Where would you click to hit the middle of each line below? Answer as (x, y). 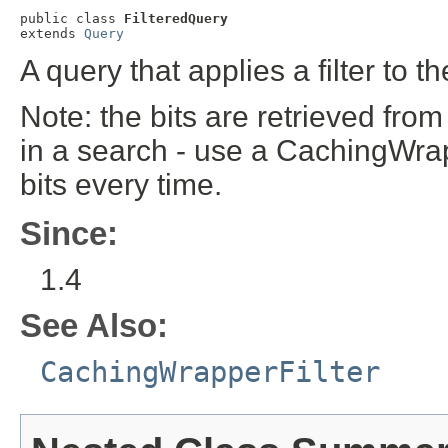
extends (52, 34)
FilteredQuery (176, 19)
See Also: (94, 325)
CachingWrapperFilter (210, 371)
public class (72, 19)
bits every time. (121, 185)
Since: (69, 233)
